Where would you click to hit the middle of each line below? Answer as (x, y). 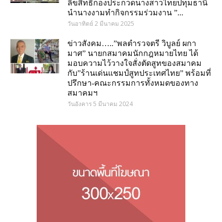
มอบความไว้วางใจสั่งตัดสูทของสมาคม (135, 63)
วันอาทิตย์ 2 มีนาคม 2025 (101, 23)
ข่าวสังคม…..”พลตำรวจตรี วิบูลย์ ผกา (132, 43)
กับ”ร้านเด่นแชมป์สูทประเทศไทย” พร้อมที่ (139, 73)
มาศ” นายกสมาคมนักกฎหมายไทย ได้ (133, 53)
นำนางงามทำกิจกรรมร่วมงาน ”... (125, 12)
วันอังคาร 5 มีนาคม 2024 (100, 104)
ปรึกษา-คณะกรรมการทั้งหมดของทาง (133, 83)
